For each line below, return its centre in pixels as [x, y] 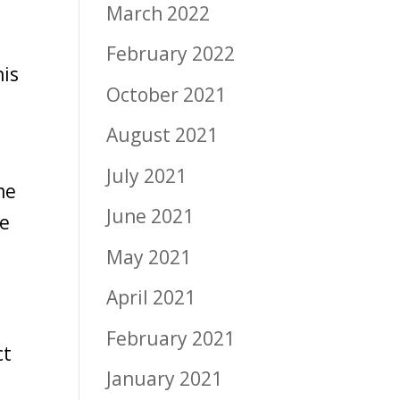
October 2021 [167, 94]
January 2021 [165, 379]
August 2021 [162, 135]
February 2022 [171, 54]
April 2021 [151, 298]
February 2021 [171, 338]
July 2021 [147, 175]
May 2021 [149, 257]
